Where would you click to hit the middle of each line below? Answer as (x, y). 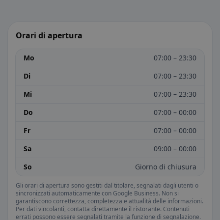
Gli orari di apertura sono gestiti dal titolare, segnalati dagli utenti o (107, 185)
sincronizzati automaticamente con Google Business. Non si (97, 193)
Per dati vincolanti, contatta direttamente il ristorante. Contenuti (103, 209)
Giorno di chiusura (166, 167)
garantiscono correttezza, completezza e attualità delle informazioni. (110, 201)
